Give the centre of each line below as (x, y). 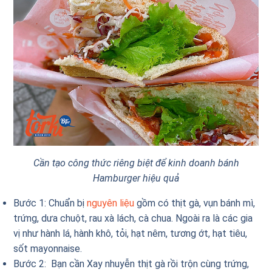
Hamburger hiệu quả (136, 178)
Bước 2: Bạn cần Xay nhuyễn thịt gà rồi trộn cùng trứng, (131, 263)
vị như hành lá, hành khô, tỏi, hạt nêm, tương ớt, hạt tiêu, (131, 233)
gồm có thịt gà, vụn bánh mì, (195, 203)
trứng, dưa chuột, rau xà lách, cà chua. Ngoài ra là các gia (133, 218)
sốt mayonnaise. (48, 248)
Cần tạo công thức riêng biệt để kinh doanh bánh (136, 163)
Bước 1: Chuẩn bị (50, 203)
